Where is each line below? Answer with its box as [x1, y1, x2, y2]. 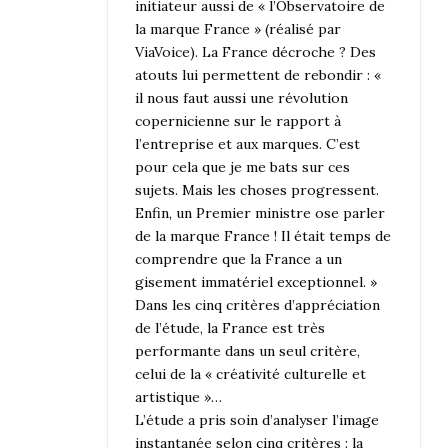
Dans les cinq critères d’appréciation [135, 295, 381, 314]
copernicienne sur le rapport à [135, 111, 342, 130]
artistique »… [135, 387, 223, 406]
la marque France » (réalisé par [135, 19, 342, 38]
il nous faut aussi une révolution [135, 88, 349, 107]
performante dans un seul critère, [135, 341, 361, 360]
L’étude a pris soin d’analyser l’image [135, 410, 380, 429]
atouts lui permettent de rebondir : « [135, 65, 382, 84]
